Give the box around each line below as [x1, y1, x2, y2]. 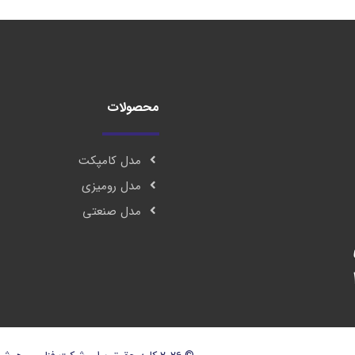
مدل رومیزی [81, 177, 141, 196]
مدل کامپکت [78, 151, 141, 170]
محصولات [106, 97, 159, 117]
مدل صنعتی [82, 202, 141, 221]
